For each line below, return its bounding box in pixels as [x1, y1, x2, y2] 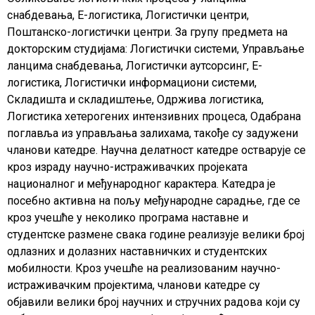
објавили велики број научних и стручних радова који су [7, 295, 300, 309]
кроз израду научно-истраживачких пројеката [7, 160, 247, 174]
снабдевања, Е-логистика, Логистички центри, [7, 8, 249, 22]
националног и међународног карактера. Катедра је [7, 177, 276, 191]
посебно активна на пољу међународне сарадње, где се [7, 194, 300, 208]
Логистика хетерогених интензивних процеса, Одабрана [7, 110, 301, 124]
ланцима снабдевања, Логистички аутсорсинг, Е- [7, 59, 262, 73]
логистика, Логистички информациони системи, [7, 76, 257, 90]
